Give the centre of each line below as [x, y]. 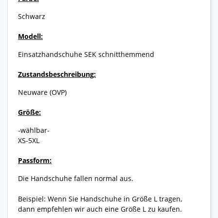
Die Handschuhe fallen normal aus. [76, 179]
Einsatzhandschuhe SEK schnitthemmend [86, 54]
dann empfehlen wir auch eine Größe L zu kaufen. [100, 209]
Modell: [30, 36]
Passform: [35, 161]
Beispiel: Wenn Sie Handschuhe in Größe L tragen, [100, 199]
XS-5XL [29, 141]
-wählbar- [34, 130]
